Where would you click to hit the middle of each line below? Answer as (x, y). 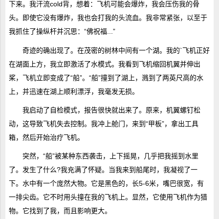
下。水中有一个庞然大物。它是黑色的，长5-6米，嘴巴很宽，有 (106, 184)
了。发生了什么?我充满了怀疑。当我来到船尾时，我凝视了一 (103, 170)
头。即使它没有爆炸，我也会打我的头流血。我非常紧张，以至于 (108, 18)
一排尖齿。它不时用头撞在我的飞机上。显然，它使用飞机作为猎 (108, 197)
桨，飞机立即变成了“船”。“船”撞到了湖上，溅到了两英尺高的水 (106, 77)
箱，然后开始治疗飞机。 (46, 138)
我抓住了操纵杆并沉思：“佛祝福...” (62, 32)
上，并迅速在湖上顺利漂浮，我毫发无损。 (74, 91)
